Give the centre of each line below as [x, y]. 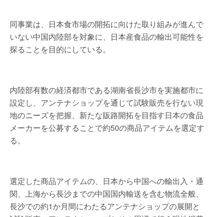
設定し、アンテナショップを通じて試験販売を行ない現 [107, 102]
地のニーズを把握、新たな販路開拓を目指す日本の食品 [107, 115]
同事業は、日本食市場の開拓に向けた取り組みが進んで [107, 24]
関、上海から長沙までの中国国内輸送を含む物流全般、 [107, 194]
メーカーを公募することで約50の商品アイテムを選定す [107, 128]
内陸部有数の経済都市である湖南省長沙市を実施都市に [107, 90]
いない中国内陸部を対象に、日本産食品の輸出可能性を [107, 37]
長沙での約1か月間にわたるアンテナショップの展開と [105, 206]
